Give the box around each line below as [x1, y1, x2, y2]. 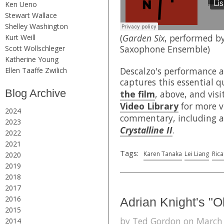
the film [120, 87, 155, 100]
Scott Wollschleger [5, 43, 65, 53]
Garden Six [122, 31, 164, 44]
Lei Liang [184, 149, 209, 158]
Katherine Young [5, 54, 58, 64]
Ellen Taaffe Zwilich [5, 65, 67, 75]
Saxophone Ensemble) [120, 42, 210, 55]
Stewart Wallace [5, 10, 57, 20]
